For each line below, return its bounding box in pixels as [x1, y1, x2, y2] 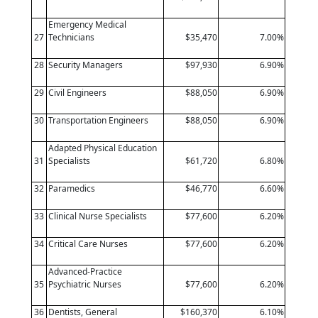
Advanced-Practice [48, 265, 123, 278]
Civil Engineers [48, 86, 107, 99]
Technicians [48, 31, 95, 43]
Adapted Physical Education [48, 141, 158, 154]
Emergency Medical [48, 18, 127, 31]
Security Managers [48, 58, 124, 71]
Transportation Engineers [48, 114, 149, 126]
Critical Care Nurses [48, 237, 128, 250]
